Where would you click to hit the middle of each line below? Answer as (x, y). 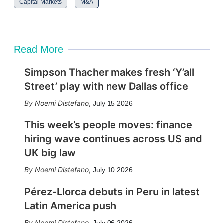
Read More (38, 49)
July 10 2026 (112, 170)
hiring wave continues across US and (113, 139)
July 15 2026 (112, 103)
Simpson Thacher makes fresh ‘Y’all (109, 72)
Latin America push (70, 206)
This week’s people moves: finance (108, 125)
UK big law (50, 153)
